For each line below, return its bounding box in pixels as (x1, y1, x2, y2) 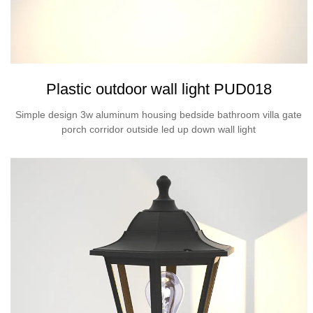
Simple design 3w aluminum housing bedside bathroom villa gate (15, 108, 303, 120)
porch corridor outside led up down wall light (61, 123, 256, 135)
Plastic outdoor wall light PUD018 (45, 80, 272, 98)
